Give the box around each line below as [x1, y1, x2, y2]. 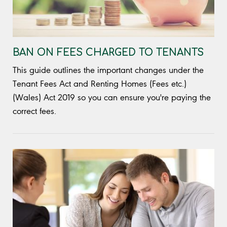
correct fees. [13, 105, 59, 116]
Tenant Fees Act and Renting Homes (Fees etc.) [13, 78, 186, 89]
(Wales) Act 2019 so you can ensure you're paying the [13, 92, 211, 102]
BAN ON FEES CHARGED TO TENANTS [13, 47, 204, 58]
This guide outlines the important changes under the [13, 64, 204, 75]
